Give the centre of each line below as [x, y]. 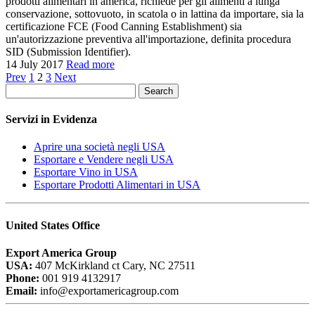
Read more [90, 64]
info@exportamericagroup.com [108, 290]
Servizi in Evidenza [51, 120]
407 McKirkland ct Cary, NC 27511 [114, 265]
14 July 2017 [34, 64]
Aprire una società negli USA [99, 147]
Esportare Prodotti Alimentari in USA [117, 185]
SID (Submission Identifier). [68, 51]
